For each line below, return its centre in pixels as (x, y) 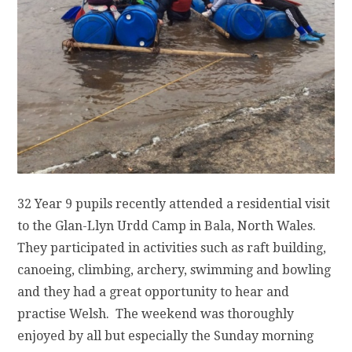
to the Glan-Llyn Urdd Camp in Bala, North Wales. (169, 226)
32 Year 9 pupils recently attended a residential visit (174, 204)
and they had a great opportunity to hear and (154, 292)
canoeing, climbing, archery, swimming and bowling (174, 270)
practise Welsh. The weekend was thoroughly (156, 314)
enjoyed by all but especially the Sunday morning (166, 336)
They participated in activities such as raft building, (172, 248)
